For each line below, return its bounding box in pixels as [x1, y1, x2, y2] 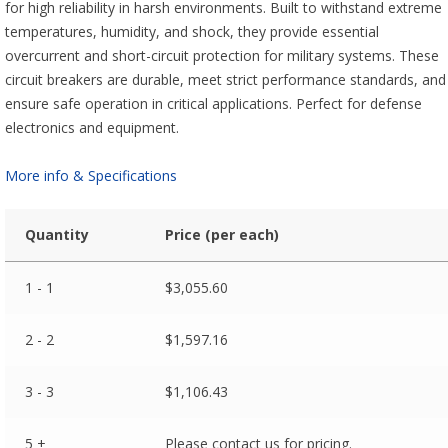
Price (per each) [164, 225, 279, 244]
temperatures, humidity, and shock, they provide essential [5, 22, 380, 41]
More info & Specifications [5, 166, 178, 185]
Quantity [24, 225, 89, 244]
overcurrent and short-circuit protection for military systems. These [5, 46, 440, 65]
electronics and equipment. [5, 118, 180, 137]
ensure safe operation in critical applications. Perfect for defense [5, 94, 423, 113]
